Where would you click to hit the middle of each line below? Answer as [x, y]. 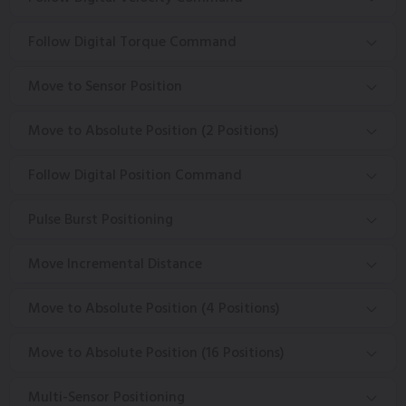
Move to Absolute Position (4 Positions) [154, 308]
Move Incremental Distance [115, 263]
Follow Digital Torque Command [132, 41]
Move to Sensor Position [105, 86]
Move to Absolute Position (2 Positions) [154, 130]
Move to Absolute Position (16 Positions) [156, 352]
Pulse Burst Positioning [101, 219]
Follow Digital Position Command [135, 174]
